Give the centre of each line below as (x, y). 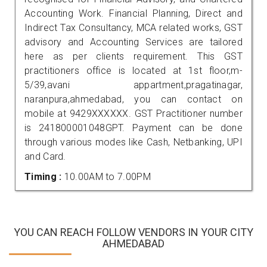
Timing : (44, 176)
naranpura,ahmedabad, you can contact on (133, 99)
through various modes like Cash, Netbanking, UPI (133, 142)
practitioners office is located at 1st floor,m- (133, 70)
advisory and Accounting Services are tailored (133, 42)
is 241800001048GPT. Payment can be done (133, 128)
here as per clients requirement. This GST (133, 56)
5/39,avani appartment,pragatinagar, (133, 85)
